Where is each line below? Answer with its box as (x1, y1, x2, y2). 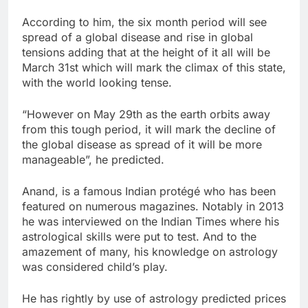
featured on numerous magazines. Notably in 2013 (22, 199, 284, 213)
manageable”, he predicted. (22, 152, 164, 166)
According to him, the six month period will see (22, 14, 267, 29)
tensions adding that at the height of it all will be (22, 45, 270, 59)
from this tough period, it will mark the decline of (22, 122, 276, 136)
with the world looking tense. (22, 75, 172, 89)
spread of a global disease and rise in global (22, 30, 253, 44)
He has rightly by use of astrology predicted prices (22, 291, 286, 305)
